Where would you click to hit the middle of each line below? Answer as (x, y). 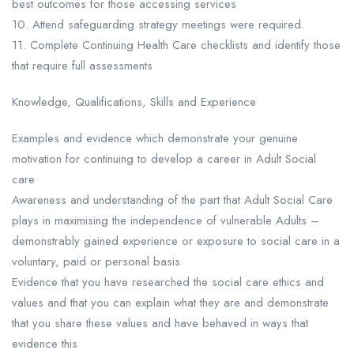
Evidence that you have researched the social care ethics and (168, 282)
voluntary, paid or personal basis (96, 262)
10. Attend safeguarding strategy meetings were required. (158, 25)
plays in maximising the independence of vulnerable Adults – (166, 221)
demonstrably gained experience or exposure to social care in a (176, 241)
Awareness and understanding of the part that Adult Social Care (172, 200)
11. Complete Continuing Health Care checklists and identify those (176, 45)
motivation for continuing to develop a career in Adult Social (164, 159)
